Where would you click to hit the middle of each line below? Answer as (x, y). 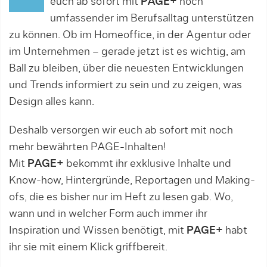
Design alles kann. (52, 102)
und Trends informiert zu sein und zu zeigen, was (125, 85)
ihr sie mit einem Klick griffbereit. (88, 247)
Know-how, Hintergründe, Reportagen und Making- (132, 181)
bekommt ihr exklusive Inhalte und (149, 164)
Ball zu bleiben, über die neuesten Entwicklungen (126, 69)
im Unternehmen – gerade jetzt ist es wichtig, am (127, 52)
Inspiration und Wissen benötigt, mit (98, 231)
